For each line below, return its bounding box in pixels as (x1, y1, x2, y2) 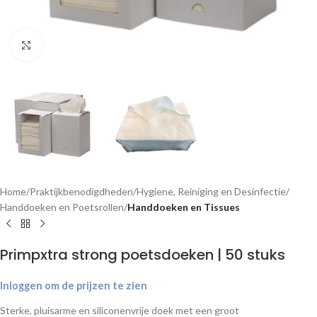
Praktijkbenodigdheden (30, 185, 133, 198)
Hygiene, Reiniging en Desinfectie (137, 185, 286, 198)
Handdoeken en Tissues (127, 201, 240, 214)
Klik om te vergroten (42, 39, 130, 50)
